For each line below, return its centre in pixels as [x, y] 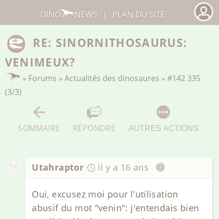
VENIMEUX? [40, 62]
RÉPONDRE [94, 128]
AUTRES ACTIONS [163, 128]
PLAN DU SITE [139, 14]
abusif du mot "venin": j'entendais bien [116, 208]
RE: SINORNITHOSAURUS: [110, 43]
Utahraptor [58, 167]
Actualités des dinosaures [112, 78]
